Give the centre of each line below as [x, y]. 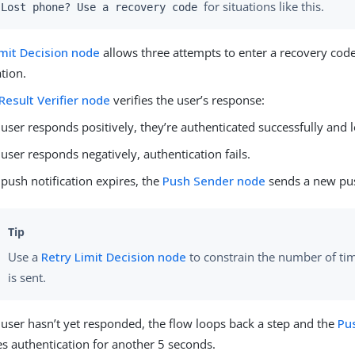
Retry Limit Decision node [114, 257]
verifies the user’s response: [188, 99]
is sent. [27, 278]
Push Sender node [214, 180]
